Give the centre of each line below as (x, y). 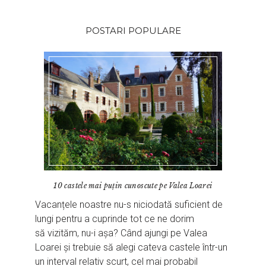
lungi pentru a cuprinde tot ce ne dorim (115, 219)
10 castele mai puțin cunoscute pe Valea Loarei (133, 186)
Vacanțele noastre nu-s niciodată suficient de (129, 205)
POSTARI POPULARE (133, 30)
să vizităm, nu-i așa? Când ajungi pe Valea (121, 233)
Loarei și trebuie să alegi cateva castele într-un (132, 248)
